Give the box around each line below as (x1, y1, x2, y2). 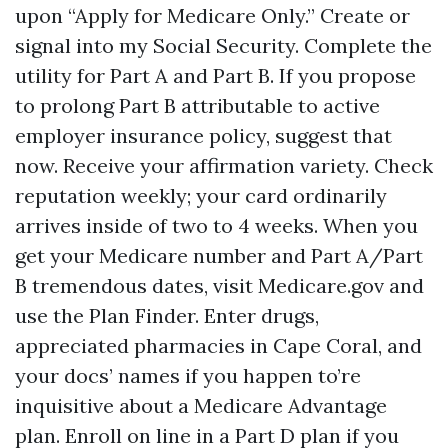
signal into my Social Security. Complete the (15, 33, 432, 58)
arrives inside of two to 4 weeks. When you (15, 213, 418, 238)
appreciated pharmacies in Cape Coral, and (15, 333, 422, 358)
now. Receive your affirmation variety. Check (15, 153, 433, 178)
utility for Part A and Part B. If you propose (15, 63, 416, 88)
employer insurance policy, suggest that (15, 123, 392, 148)
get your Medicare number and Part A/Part (15, 243, 423, 268)
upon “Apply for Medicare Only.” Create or (15, 3, 410, 28)
